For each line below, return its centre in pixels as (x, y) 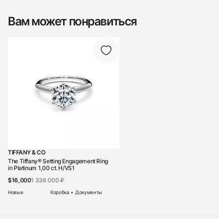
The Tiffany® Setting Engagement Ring (58, 161)
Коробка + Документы (76, 192)
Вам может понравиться (72, 22)
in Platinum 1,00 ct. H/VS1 (41, 168)
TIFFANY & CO (27, 153)
